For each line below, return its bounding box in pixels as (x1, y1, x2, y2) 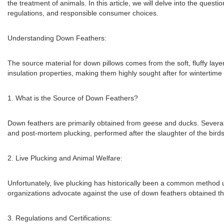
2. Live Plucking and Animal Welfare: (7, 154, 122, 162)
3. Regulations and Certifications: (7, 214, 112, 222)
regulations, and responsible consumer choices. (7, 9, 158, 17)
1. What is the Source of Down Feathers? (7, 94, 138, 102)
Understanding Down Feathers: (7, 34, 106, 42)
